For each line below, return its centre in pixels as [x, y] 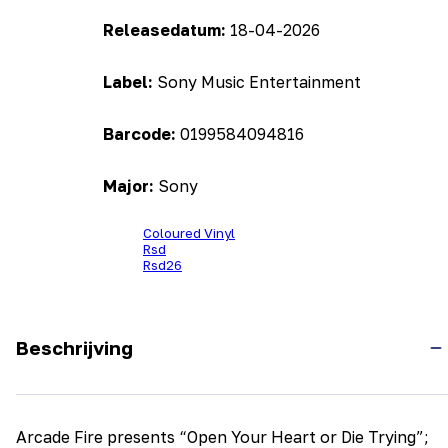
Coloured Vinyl [189, 233]
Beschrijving [74, 347]
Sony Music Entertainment [259, 82]
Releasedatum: [166, 30]
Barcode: [141, 134]
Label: [130, 82]
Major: [130, 186]
